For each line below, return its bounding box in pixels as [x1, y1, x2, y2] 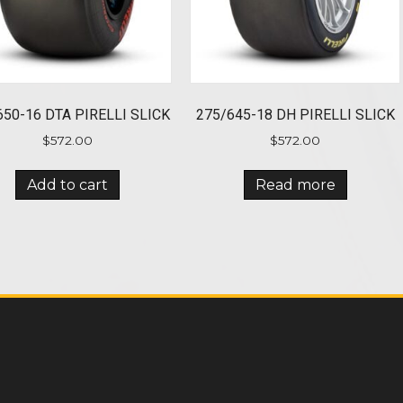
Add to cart [26, 175, 108, 193]
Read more [255, 175, 336, 193]
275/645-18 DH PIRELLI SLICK [195, 105, 395, 123]
